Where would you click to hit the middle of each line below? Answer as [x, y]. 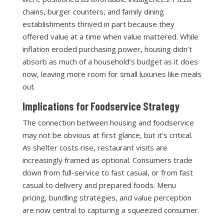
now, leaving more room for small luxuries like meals [112, 74]
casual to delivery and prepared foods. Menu [99, 185]
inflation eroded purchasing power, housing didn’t [107, 49]
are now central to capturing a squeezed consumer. [111, 210]
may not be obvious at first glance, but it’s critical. [107, 135]
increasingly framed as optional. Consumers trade [107, 160]
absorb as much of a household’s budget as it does [110, 61]
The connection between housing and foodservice [108, 122]
